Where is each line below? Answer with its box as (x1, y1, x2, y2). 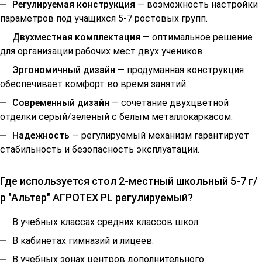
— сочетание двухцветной (109, 97, 229, 109)
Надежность (12, 130, 70, 142)
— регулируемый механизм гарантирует (70, 130, 249, 142)
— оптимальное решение (140, 32, 253, 43)
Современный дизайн (12, 97, 109, 109)
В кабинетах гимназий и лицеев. (12, 235, 154, 247)
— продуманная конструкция (115, 64, 244, 76)
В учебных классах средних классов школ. (12, 216, 200, 228)
